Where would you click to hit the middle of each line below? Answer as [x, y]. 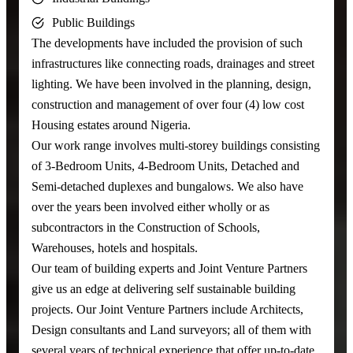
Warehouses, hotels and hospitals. [115, 247]
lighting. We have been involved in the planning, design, [171, 84]
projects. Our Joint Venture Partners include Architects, [167, 309]
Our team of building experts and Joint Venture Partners [169, 268]
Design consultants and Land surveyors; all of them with [171, 329]
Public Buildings [93, 22]
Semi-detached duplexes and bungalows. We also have [167, 186]
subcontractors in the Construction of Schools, [146, 227]
